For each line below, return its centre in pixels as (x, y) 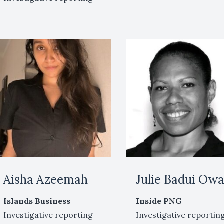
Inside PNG (159, 201)
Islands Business (37, 201)
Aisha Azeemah (45, 180)
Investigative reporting (48, 215)
